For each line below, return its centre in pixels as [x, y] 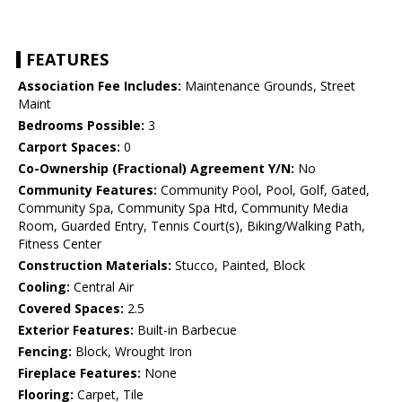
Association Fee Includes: [100, 86]
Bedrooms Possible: [81, 126]
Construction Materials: [95, 266]
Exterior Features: [76, 330]
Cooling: [44, 287]
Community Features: [87, 190]
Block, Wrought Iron [132, 352]
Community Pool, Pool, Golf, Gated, [263, 190]
